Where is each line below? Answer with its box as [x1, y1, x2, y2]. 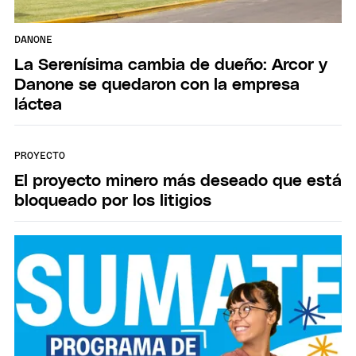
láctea [14, 95, 62, 113]
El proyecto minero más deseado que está [14, 172, 342, 189]
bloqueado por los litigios [14, 192, 211, 209]
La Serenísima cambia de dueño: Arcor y [14, 56, 327, 73]
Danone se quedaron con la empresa [14, 75, 300, 93]
